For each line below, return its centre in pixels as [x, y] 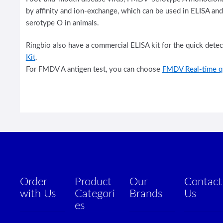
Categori [95, 194]
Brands [146, 194]
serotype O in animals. [62, 23]
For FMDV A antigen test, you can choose [94, 70]
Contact [203, 182]
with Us [38, 194]
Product [93, 182]
